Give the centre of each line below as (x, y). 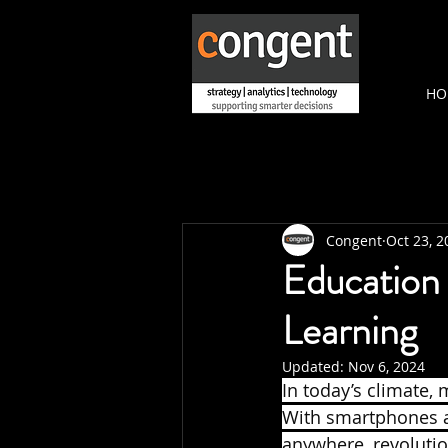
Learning (349, 330)
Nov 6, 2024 (386, 366)
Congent (354, 240)
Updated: (315, 366)
